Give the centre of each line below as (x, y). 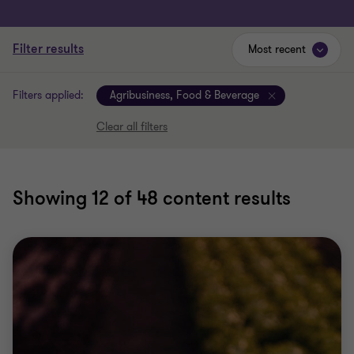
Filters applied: (48, 95)
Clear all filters (132, 127)
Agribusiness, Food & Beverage (185, 95)
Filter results (48, 49)
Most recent (277, 49)
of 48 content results (200, 199)
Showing (52, 199)
